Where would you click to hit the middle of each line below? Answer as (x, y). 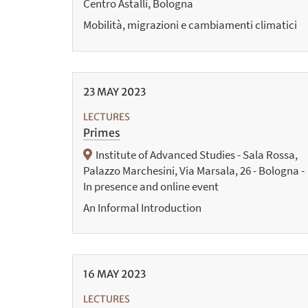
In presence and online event (151, 186)
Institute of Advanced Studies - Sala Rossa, (196, 154)
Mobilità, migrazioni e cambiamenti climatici (190, 25)
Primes (101, 132)
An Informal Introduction (142, 207)
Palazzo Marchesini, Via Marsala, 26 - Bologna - (194, 170)
